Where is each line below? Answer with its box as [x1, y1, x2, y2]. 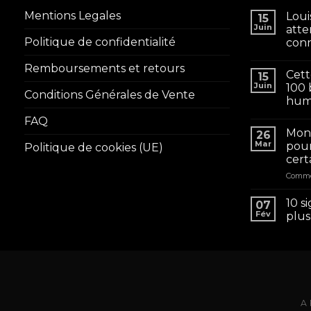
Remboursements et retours [24, 61, 185, 75]
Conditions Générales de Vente [24, 87, 195, 101]
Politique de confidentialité [24, 35, 176, 49]
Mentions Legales [24, 8, 121, 22]
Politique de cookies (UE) [24, 140, 163, 154]
